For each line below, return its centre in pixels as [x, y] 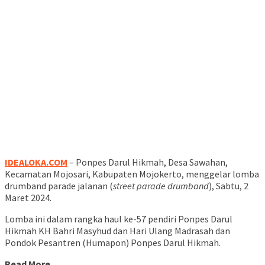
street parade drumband [161, 186]
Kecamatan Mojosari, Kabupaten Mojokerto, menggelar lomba [132, 174]
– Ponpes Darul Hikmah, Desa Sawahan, [148, 162]
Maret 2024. [28, 198]
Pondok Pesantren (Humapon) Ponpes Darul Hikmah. [113, 243]
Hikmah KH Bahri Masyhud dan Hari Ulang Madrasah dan [117, 231]
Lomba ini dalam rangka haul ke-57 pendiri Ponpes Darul [119, 219]
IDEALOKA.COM [36, 162]
